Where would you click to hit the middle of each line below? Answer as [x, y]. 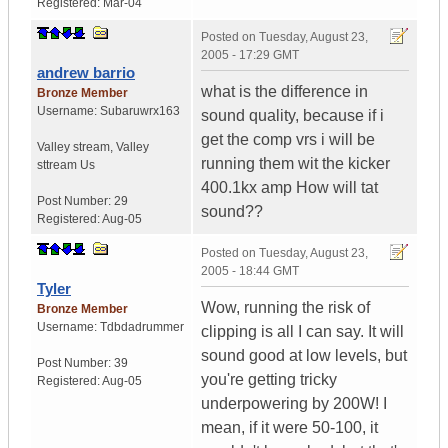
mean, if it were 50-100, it [289, 428]
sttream [57, 165]
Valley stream [73, 147]
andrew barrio [86, 73]
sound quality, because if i [292, 116]
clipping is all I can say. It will [302, 332]
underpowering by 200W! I [294, 404]
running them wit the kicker [295, 164]
